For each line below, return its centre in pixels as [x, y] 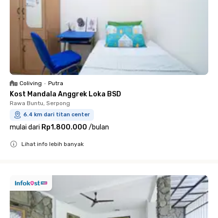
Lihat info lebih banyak [53, 144]
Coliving [31, 83]
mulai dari [25, 127]
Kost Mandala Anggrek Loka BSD [65, 94]
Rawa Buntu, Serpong [40, 103]
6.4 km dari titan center [57, 115]
